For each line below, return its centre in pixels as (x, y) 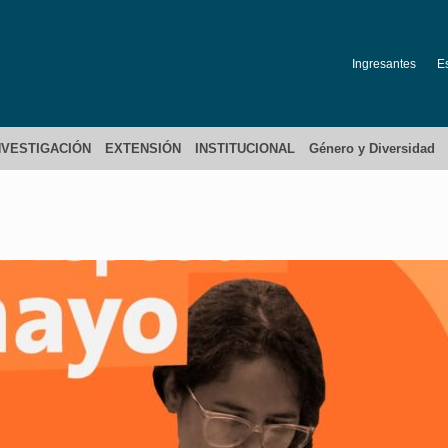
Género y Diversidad (372, 148)
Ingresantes (384, 63)
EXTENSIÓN (143, 148)
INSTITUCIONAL (245, 148)
